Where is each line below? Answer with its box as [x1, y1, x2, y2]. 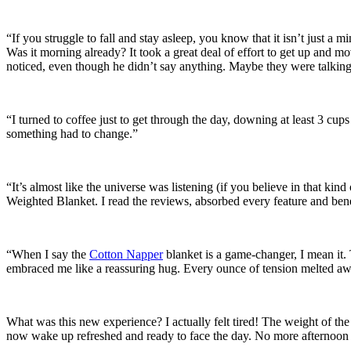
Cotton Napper [89, 247, 163, 261]
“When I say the [6, 247, 89, 261]
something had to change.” [6, 126, 138, 140]
